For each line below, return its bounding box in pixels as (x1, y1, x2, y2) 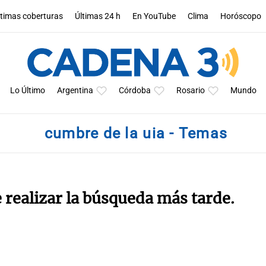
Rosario (176, 85, 205, 96)
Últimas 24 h (75, 11, 121, 21)
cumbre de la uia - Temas (44, 125, 228, 142)
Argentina (56, 85, 93, 96)
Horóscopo (220, 11, 262, 21)
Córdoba (118, 85, 151, 96)
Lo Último (9, 85, 45, 96)
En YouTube (132, 11, 176, 21)
